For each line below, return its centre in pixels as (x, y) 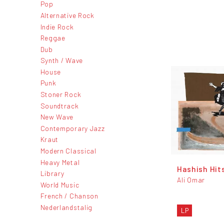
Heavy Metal (60, 162)
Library (52, 173)
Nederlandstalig (66, 207)
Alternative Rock (67, 15)
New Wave (57, 117)
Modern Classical (68, 151)
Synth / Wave (61, 60)
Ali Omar (191, 180)
